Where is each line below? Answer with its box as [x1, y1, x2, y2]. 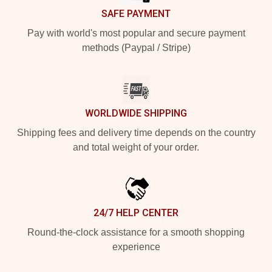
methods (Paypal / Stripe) [81, 42, 191, 53]
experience [112, 242, 160, 253]
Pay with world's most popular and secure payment [27, 28, 245, 39]
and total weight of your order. [73, 142, 199, 153]
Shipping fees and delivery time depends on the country [16, 127, 256, 138]
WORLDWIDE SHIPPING [85, 107, 187, 120]
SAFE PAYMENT [101, 8, 171, 20]
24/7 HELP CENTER [93, 207, 178, 219]
